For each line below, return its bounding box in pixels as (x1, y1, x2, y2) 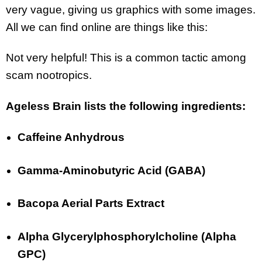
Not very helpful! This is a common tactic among (6, 51, 246, 64)
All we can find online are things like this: (6, 20, 208, 33)
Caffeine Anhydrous (18, 130, 125, 143)
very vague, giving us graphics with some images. (6, 3, 256, 16)
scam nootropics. (6, 69, 95, 82)
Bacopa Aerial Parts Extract (18, 197, 164, 210)
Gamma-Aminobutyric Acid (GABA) (18, 164, 205, 177)
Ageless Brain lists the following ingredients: (6, 100, 246, 113)
